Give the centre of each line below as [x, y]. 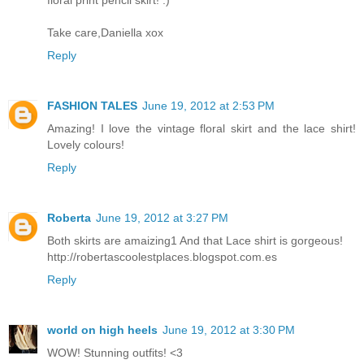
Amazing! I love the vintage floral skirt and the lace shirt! [201, 128]
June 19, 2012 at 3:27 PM [162, 217]
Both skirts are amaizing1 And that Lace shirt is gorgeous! [195, 240]
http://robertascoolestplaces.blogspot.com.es [162, 256]
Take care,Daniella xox [105, 32]
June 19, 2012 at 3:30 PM [229, 329]
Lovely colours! [86, 144]
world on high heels [102, 329]
